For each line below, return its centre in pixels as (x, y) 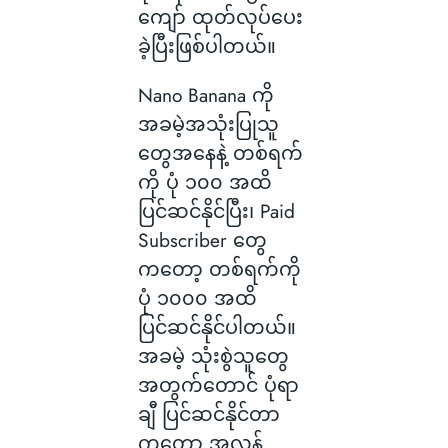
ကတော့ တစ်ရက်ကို (219, 268)
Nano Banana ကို (205, 94)
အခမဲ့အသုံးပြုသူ (208, 123)
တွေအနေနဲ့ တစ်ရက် (220, 152)
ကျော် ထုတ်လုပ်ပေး (220, 17)
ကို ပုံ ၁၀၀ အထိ (204, 181)
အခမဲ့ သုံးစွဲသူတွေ (213, 355)
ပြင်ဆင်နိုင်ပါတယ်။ (216, 326)
